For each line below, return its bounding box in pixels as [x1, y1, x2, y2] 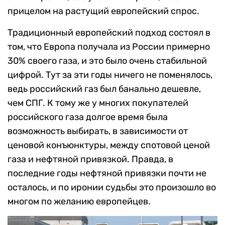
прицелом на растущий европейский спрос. [8, 6, 199, 17]
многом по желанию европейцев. [8, 196, 151, 207]
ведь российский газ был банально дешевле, [8, 83, 201, 95]
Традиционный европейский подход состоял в [8, 27, 210, 39]
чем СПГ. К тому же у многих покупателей [8, 97, 188, 109]
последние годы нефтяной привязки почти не [8, 168, 206, 179]
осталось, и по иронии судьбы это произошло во [8, 182, 216, 193]
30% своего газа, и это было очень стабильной [8, 55, 207, 67]
